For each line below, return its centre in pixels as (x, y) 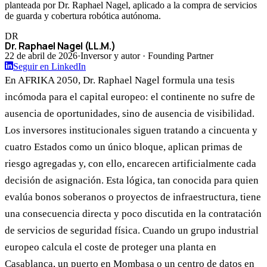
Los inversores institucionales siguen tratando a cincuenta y (131, 131)
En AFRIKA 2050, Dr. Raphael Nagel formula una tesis (120, 80)
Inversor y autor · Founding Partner (147, 56)
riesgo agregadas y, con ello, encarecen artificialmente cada (131, 164)
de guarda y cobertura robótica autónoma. (83, 16)
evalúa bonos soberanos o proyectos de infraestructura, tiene (133, 197)
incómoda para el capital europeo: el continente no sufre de (130, 97)
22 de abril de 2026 (41, 56)
